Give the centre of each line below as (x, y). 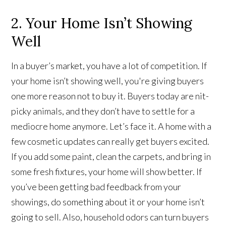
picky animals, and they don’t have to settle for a (103, 111)
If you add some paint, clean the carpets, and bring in (111, 156)
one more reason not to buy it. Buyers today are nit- (110, 96)
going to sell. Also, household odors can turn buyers (110, 217)
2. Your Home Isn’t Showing (102, 23)
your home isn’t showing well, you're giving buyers (108, 80)
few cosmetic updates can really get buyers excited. (110, 141)
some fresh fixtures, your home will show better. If (107, 171)
